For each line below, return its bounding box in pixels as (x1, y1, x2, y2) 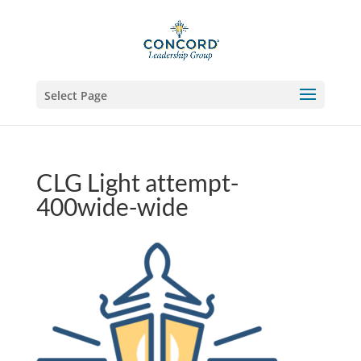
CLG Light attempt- (35, 168, 239, 197)
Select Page (44, 88, 107, 103)
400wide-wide (35, 192, 189, 221)
